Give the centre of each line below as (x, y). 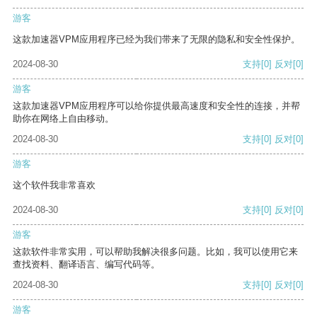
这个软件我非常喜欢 (54, 185)
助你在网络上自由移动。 (63, 119)
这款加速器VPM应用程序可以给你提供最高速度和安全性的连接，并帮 (156, 106)
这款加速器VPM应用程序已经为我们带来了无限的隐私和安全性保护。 (156, 40)
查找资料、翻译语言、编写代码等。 (86, 265)
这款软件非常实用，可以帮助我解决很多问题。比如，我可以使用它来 (155, 252)
